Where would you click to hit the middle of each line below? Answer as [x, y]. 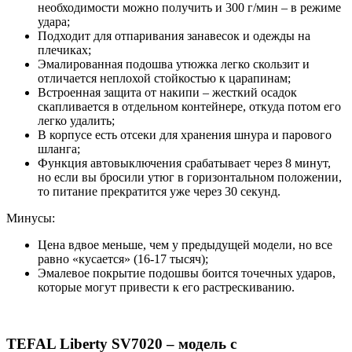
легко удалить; [76, 120]
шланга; [59, 148]
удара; [54, 21]
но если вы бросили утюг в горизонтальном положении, [190, 177]
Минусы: [31, 218]
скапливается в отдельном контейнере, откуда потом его [189, 106]
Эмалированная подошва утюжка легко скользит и [174, 64]
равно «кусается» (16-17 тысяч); [123, 258]
